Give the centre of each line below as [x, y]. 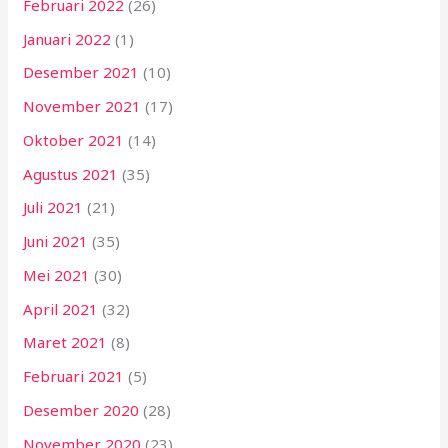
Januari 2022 [67, 38]
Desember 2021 [81, 72]
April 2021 [61, 308]
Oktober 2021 [74, 139]
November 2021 [82, 106]
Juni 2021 [56, 241]
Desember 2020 [81, 409]
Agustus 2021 [71, 173]
